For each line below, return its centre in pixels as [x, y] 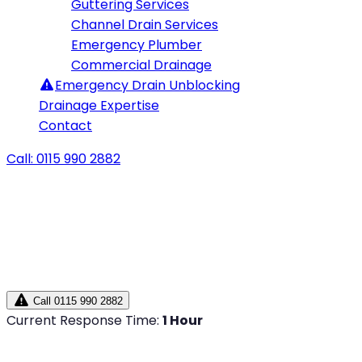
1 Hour [183, 320]
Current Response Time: [84, 320]
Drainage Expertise [99, 105]
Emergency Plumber [137, 45]
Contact [65, 126]
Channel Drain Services [145, 25]
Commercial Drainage [141, 65]
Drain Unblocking [186, 85]
